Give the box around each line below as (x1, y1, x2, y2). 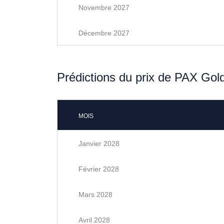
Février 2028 (78, 165, 119, 173)
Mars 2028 (78, 190, 112, 198)
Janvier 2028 (78, 139, 119, 147)
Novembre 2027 (78, 3, 129, 11)
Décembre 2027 (78, 29, 129, 37)
